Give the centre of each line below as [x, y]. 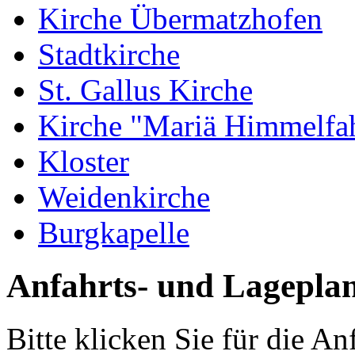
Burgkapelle [114, 233]
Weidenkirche [124, 197]
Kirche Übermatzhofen [180, 19]
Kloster [84, 162]
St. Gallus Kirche [145, 90]
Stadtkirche [109, 55]
